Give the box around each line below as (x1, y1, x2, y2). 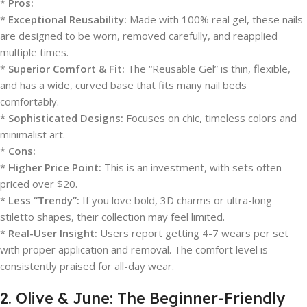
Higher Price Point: (8, 160, 101, 174)
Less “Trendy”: (8, 193, 79, 207)
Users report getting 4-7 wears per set (97, 226, 288, 240)
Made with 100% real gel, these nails (127, 12, 303, 26)
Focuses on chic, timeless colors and (123, 111, 297, 125)
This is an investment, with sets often (101, 160, 282, 174)
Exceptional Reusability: (8, 12, 127, 26)
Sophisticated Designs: (8, 111, 123, 125)
